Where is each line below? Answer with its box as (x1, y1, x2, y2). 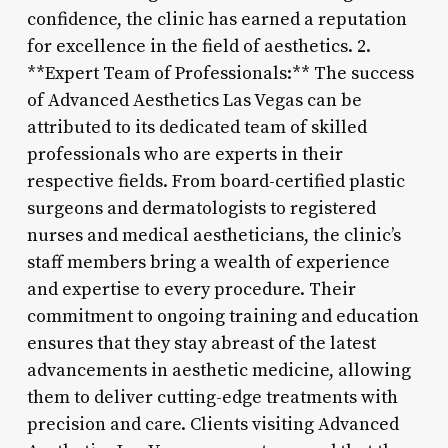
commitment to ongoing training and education (26, 304, 419, 328)
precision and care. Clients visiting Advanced (26, 412, 399, 436)
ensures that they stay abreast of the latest (26, 331, 376, 355)
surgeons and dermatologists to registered (26, 196, 376, 220)
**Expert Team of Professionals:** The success (26, 61, 414, 85)
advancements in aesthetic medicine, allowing (26, 358, 411, 382)
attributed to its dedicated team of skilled (26, 115, 367, 139)
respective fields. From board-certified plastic (26, 169, 405, 193)
